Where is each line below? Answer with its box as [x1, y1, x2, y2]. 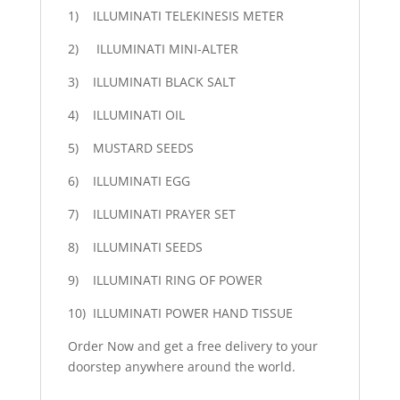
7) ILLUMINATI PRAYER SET [67, 205, 236, 223]
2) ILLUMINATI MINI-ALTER [67, 40, 238, 58]
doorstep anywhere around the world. [67, 358, 296, 376]
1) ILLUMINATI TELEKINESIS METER [67, 7, 284, 25]
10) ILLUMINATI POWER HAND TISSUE [67, 304, 293, 322]
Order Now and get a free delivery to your [67, 337, 318, 355]
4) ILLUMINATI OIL [67, 106, 185, 124]
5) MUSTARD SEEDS [67, 139, 194, 157]
